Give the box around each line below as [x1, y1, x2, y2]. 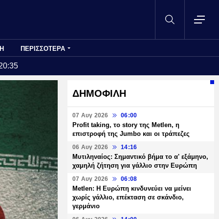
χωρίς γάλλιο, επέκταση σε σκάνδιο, [72, 194, 184, 201]
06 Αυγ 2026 [72, 144, 109, 151]
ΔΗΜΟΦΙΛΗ [72, 88, 126, 99]
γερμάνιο [72, 202, 100, 210]
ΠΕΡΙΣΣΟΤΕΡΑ [21, 45, 65, 53]
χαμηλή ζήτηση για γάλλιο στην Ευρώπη [72, 162, 197, 169]
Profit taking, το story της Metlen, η [72, 121, 179, 129]
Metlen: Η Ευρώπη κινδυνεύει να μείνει [72, 185, 191, 192]
